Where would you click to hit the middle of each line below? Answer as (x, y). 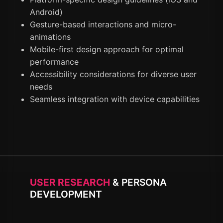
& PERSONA (138, 182)
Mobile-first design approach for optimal (107, 49)
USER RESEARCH (70, 182)
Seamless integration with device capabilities (115, 99)
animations (50, 37)
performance (54, 61)
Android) (46, 12)
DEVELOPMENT (66, 194)
